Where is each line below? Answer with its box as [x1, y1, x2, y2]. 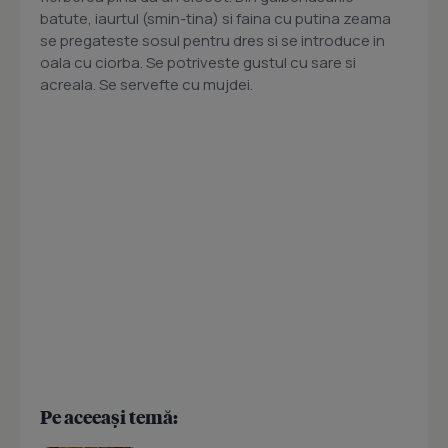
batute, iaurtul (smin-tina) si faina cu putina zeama [40, 8, 391, 29]
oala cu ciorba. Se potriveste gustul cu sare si [40, 52, 356, 73]
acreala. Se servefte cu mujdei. [40, 74, 253, 95]
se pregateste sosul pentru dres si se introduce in [40, 30, 385, 51]
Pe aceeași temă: [40, 405, 178, 428]
